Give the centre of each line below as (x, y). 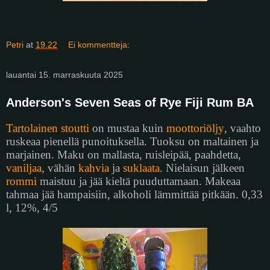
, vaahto (243, 128)
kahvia (94, 168)
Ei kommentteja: (99, 45)
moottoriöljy (195, 128)
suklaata (141, 168)
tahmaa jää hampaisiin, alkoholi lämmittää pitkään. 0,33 (134, 194)
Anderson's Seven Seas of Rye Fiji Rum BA (130, 103)
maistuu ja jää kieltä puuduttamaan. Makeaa (139, 181)
